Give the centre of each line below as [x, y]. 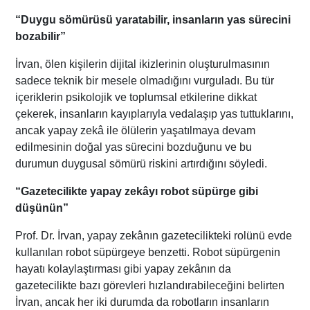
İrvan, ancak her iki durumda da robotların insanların [143, 302]
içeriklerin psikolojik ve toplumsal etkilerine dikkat [136, 97]
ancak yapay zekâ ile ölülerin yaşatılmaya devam [136, 130]
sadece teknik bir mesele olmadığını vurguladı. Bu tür [145, 80]
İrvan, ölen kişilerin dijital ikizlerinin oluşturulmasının [143, 64]
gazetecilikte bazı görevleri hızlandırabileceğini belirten [150, 285]
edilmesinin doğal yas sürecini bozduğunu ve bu [134, 147]
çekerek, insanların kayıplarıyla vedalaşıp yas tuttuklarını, [155, 113]
